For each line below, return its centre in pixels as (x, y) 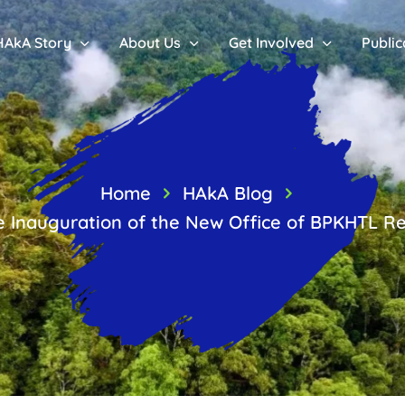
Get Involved (271, 42)
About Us (150, 42)
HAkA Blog (228, 193)
